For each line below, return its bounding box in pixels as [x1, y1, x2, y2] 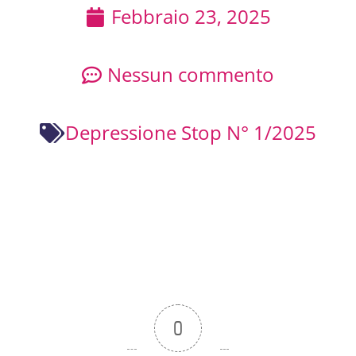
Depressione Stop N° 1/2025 [65, 119, 316, 146]
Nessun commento [107, 61, 274, 88]
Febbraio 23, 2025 [110, 3, 271, 30]
